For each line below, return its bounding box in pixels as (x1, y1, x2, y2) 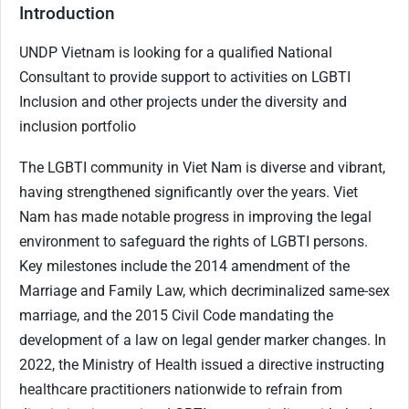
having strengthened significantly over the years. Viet (19, 183, 358, 201)
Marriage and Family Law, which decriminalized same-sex (19, 281, 390, 299)
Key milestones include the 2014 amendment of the (19, 257, 350, 275)
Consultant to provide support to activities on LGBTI (19, 68, 351, 86)
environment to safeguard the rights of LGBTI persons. (19, 232, 368, 250)
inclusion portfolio (19, 117, 136, 135)
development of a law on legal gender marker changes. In (19, 330, 386, 349)
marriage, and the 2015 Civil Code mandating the (19, 306, 333, 324)
